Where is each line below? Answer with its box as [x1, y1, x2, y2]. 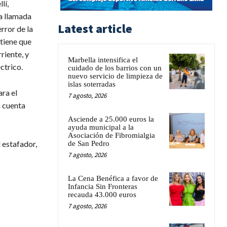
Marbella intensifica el [68, 55, 138, 64]
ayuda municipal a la [68, 123, 134, 131]
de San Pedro [68, 139, 109, 147]
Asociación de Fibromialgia [68, 131, 155, 139]
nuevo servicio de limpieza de [68, 71, 163, 80]
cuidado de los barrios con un [68, 63, 162, 72]
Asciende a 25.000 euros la [68, 115, 154, 123]
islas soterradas [68, 80, 116, 88]
